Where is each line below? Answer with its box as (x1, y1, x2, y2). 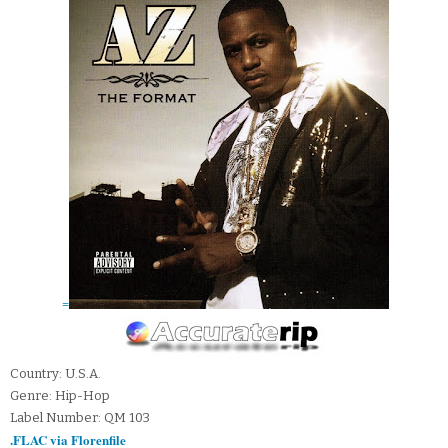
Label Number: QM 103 (10, 410, 150, 426)
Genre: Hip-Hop (10, 388, 110, 404)
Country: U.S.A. (10, 366, 101, 382)
